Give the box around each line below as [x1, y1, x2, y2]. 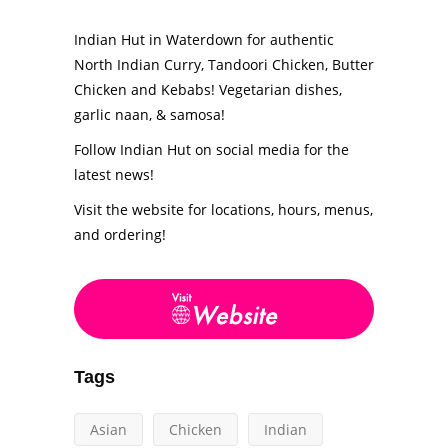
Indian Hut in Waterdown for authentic [74, 29, 334, 49]
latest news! [74, 164, 154, 184]
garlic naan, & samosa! [74, 104, 229, 124]
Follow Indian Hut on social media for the [74, 139, 349, 159]
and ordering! [74, 224, 166, 244]
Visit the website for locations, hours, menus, [74, 199, 373, 219]
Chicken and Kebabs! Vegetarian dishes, [74, 79, 342, 99]
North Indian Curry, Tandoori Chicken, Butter [74, 54, 374, 74]
